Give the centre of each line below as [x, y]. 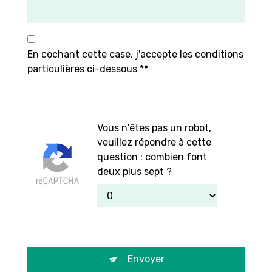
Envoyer [146, 259]
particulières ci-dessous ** [88, 69]
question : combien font [152, 157]
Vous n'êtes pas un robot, [154, 128]
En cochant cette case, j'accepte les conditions [135, 55]
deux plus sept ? [134, 172]
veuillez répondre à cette [154, 143]
